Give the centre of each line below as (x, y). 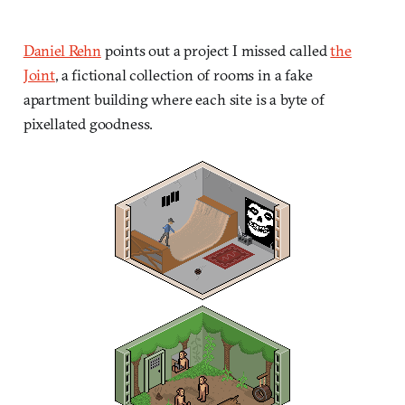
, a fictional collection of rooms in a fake (184, 74)
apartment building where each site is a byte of (174, 99)
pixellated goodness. (88, 123)
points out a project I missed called (216, 50)
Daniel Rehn (62, 50)
